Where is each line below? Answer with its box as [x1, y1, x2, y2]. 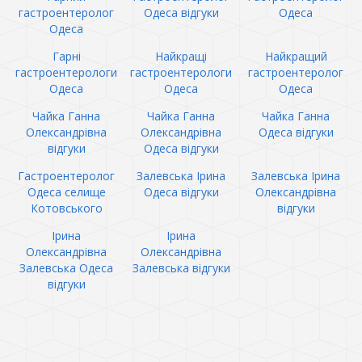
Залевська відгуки [132, 260, 230, 276]
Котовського [30, 200, 103, 216]
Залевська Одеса [19, 260, 113, 276]
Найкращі [155, 48, 207, 64]
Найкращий [264, 48, 327, 64]
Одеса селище [27, 184, 106, 200]
